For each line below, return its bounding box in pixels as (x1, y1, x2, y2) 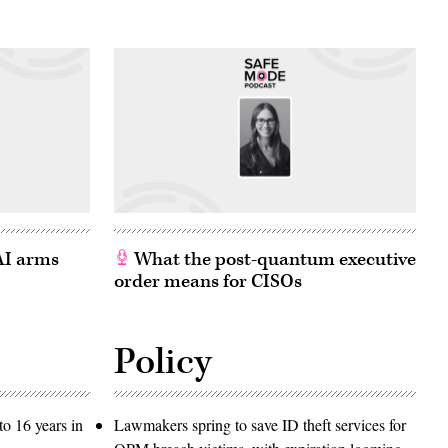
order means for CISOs (114, 269, 302, 295)
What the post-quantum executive (130, 247, 416, 273)
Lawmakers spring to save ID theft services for (114, 414, 406, 436)
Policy (114, 338, 212, 387)
